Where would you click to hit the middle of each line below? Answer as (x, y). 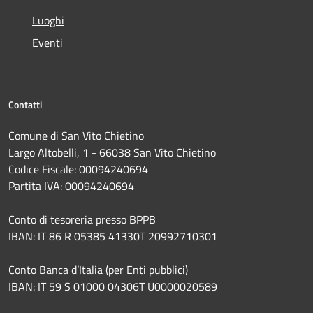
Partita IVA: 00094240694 (71, 186)
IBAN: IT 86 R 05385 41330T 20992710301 (113, 236)
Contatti (25, 105)
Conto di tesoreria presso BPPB (82, 220)
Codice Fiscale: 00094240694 (78, 169)
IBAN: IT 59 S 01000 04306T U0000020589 (113, 287)
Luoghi (48, 21)
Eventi (48, 43)
